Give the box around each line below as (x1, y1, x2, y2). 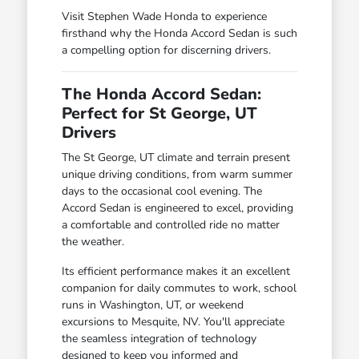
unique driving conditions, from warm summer (61, 166, 292, 182)
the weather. (61, 233, 124, 249)
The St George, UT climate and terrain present (61, 149, 290, 165)
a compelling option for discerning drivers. (61, 42, 271, 58)
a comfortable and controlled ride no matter (61, 216, 280, 232)
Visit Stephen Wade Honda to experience (61, 8, 267, 24)
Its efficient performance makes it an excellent (61, 263, 290, 279)
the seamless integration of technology (61, 330, 256, 346)
